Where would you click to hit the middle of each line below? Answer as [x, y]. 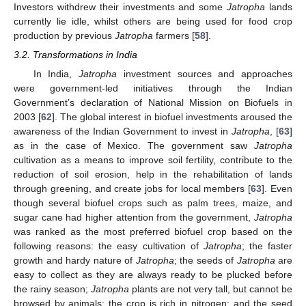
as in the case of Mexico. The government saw [134, 145]
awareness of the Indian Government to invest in [123, 131]
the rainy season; [52, 289]
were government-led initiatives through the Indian [153, 88]
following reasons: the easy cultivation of [109, 246]
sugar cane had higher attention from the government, [134, 217]
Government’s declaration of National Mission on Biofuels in [153, 102]
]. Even [277, 188]
